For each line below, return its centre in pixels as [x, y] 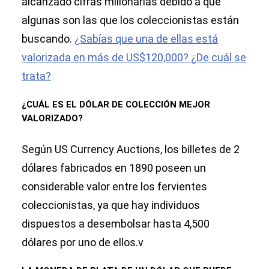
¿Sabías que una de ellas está [146, 39]
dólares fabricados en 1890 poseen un [114, 168]
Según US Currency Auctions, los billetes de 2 [131, 150]
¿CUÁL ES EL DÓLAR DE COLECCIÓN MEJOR [116, 105]
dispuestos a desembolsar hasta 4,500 [116, 224]
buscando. [48, 39]
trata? [36, 76]
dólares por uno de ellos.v [83, 243]
